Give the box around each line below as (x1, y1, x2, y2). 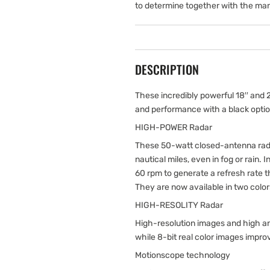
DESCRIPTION (135, 60, 199, 78)
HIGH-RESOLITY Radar (135, 200, 223, 210)
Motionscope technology (135, 250, 230, 260)
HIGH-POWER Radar (135, 122, 212, 133)
